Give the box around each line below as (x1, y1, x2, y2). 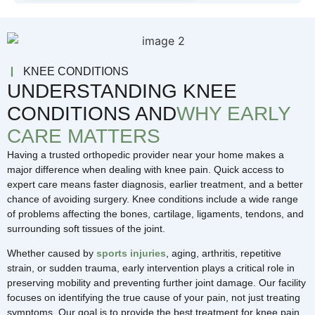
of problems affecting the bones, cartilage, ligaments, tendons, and (7, 207, 304, 219)
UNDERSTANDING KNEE (7, 79, 237, 102)
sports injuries (96, 247, 166, 259)
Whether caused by (7, 247, 96, 259)
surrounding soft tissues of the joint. (7, 222, 165, 234)
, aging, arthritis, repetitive (166, 247, 281, 259)
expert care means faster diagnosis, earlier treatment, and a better (7, 178, 303, 190)
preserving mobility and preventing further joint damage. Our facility (7, 276, 306, 288)
